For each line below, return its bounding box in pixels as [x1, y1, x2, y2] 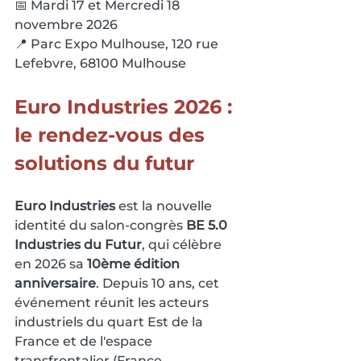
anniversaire [15, 275, 96, 291]
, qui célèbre [142, 236, 225, 252]
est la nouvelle [115, 197, 215, 214]
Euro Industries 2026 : [15, 94, 238, 118]
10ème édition [87, 255, 183, 272]
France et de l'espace [15, 333, 156, 349]
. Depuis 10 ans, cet [96, 275, 222, 291]
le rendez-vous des [15, 122, 210, 147]
